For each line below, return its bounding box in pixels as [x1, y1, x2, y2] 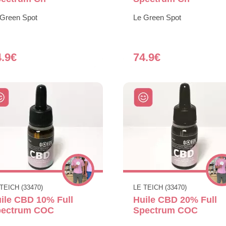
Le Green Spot [133, 13, 181, 22]
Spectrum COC [133, 205, 198, 215]
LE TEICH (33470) [133, 183, 187, 191]
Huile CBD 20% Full [133, 194, 217, 205]
